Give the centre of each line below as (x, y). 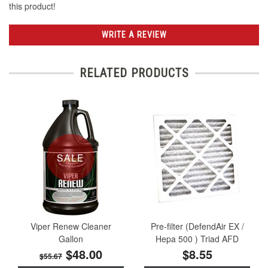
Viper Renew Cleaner (71, 226)
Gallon (71, 239)
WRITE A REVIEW (134, 34)
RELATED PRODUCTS (134, 73)
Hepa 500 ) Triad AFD (197, 239)
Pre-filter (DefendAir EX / (197, 226)
